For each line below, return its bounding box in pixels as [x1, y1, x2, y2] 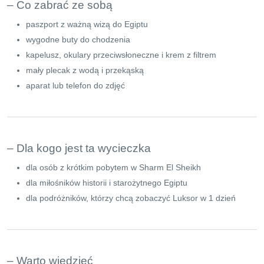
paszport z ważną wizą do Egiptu [26, 19, 148, 29]
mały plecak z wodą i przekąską [26, 65, 144, 75]
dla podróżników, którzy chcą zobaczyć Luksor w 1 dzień [26, 193, 236, 203]
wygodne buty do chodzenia [26, 35, 130, 45]
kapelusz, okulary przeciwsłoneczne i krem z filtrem [26, 50, 216, 60]
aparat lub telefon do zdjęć [26, 81, 125, 91]
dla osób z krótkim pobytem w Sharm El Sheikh [26, 163, 201, 173]
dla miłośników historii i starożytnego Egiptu [26, 178, 187, 188]
